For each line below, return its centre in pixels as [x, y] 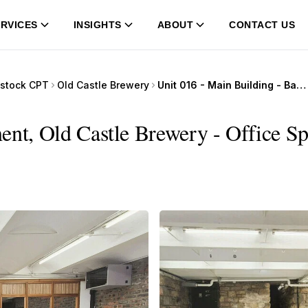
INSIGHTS [97, 25]
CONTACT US [262, 25]
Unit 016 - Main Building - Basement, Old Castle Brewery [301, 85]
